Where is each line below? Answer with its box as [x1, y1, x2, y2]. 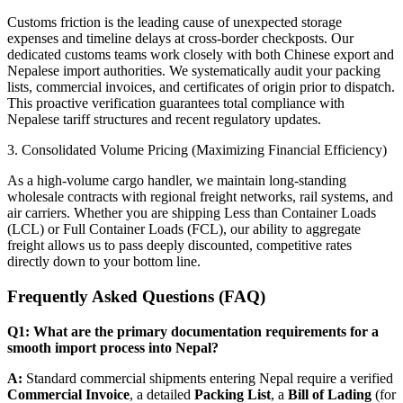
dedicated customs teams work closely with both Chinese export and [7, 47, 394, 63]
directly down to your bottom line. [7, 254, 201, 270]
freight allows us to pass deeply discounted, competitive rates [7, 237, 352, 254]
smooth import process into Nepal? [7, 339, 219, 355]
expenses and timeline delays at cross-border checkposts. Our [7, 31, 354, 47]
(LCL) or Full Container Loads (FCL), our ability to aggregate [7, 221, 361, 237]
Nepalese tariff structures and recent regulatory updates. [7, 112, 321, 128]
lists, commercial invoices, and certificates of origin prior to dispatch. [7, 79, 395, 95]
